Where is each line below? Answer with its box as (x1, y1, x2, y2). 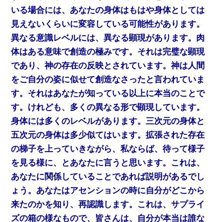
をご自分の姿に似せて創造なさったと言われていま (11, 74, 205, 84)
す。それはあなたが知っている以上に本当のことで (11, 88, 205, 98)
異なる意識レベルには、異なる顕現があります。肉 (11, 33, 205, 43)
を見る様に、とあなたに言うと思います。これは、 (11, 158, 205, 167)
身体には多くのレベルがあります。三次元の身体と (11, 116, 205, 126)
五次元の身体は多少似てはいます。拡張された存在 (11, 130, 205, 140)
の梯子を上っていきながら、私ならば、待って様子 (11, 144, 205, 154)
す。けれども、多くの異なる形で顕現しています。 (11, 102, 205, 112)
